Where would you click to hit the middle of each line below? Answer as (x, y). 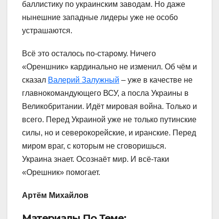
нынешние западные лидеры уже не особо (100, 17)
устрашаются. (47, 30)
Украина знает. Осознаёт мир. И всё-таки (96, 159)
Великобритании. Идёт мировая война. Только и (109, 106)
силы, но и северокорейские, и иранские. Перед (109, 132)
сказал (35, 80)
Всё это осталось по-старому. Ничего (89, 53)
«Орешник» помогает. (61, 172)
